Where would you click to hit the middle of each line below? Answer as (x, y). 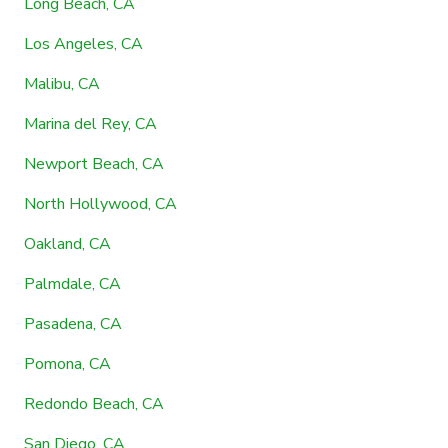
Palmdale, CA (72, 283)
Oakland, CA (67, 243)
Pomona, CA (67, 363)
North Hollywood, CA (100, 203)
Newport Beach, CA (94, 163)
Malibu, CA (62, 83)
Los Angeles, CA (83, 43)
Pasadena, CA (73, 323)
